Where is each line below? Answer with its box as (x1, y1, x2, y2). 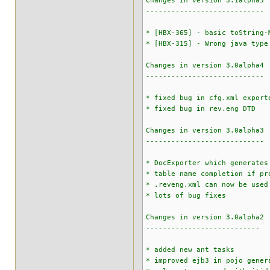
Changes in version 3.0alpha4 (146, 61, 264, 69)
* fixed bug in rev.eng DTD (146, 105, 256, 113)
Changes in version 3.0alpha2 (146, 213, 264, 221)
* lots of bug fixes (146, 192, 226, 199)
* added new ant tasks (146, 246, 234, 254)
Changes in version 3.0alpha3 (146, 127, 264, 134)
